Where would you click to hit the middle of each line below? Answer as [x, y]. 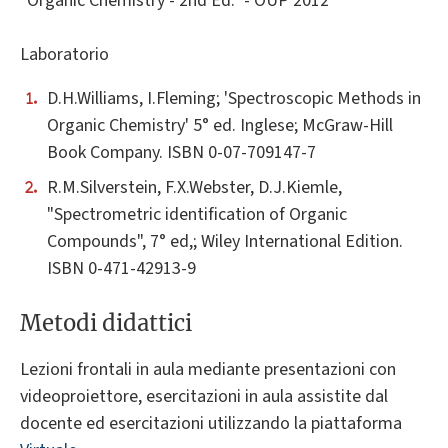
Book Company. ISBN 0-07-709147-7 [181, 153]
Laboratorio [64, 54]
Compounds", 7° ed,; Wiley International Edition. [225, 242]
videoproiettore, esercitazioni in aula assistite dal [204, 396]
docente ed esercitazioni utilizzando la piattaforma [211, 423]
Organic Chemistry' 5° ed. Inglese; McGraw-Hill [220, 126]
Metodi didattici [106, 322]
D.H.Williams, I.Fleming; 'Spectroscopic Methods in [234, 99]
